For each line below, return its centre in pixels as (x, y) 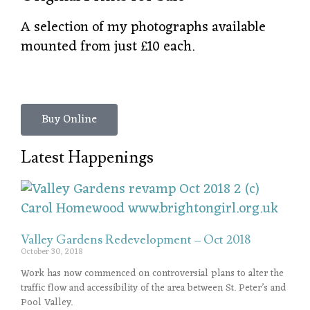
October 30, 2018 (52, 252)
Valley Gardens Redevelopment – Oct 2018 (136, 240)
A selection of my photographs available (143, 28)
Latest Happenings (87, 157)
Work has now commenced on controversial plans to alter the (152, 274)
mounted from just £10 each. (108, 47)
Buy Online (69, 120)
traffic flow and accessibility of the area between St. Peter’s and (153, 288)
